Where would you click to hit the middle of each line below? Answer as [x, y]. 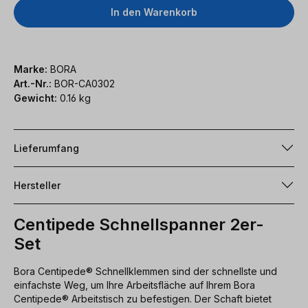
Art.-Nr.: [34, 83]
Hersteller [37, 185]
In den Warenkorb [154, 12]
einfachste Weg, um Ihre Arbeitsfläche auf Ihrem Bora [134, 285]
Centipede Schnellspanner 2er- [139, 224]
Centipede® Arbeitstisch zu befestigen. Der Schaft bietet [143, 298]
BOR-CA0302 [85, 83]
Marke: [31, 69]
